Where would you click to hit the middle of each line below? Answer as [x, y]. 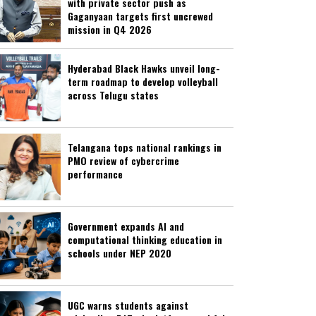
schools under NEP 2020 [120, 253]
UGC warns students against [128, 305]
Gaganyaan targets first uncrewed [140, 16]
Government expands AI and [126, 226]
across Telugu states [113, 95]
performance [95, 174]
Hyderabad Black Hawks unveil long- [144, 68]
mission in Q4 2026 [110, 30]
